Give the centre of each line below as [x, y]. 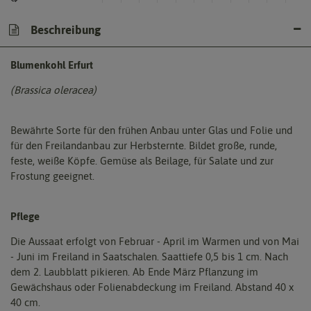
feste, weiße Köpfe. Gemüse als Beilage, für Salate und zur [142, 160]
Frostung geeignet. [52, 176]
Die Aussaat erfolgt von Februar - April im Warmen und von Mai [155, 241]
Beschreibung [64, 30]
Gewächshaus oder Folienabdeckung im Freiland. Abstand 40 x [152, 287]
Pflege [25, 216]
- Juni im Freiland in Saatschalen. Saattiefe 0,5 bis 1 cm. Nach [149, 256]
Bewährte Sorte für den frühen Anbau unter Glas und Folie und [151, 130]
